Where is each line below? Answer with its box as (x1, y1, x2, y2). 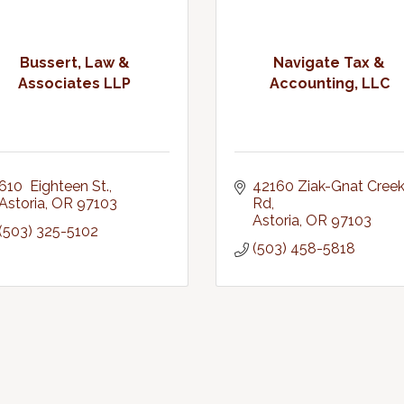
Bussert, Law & (19, 53, 130, 71)
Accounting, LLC (269, 74, 390, 92)
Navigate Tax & (273, 53, 386, 71)
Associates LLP (18, 74, 132, 92)
